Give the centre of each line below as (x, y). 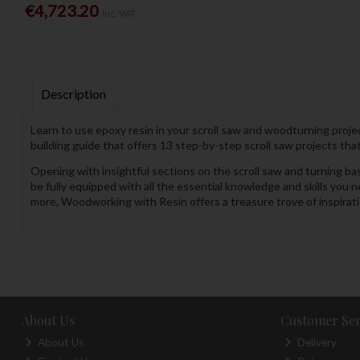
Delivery (315, 342)
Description (73, 94)
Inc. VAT (119, 14)
